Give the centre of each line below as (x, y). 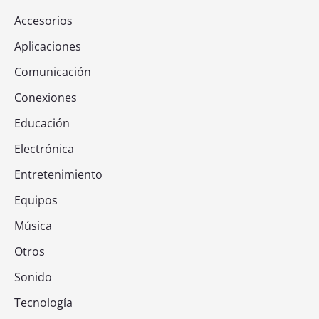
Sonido (33, 277)
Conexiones (46, 97)
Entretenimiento (58, 174)
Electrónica (44, 148)
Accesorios (43, 20)
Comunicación (53, 72)
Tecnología (43, 302)
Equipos (36, 200)
